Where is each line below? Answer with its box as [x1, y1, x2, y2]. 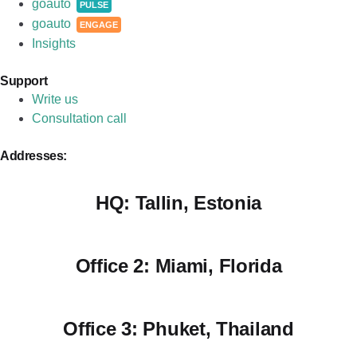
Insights [32, 36, 76, 50]
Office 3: [63, 317, 138, 339]
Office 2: [75, 254, 150, 277]
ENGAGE [80, 19, 118, 29]
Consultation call [32, 111, 127, 125]
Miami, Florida [149, 254, 282, 277]
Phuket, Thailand [137, 317, 294, 339]
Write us [32, 92, 78, 106]
